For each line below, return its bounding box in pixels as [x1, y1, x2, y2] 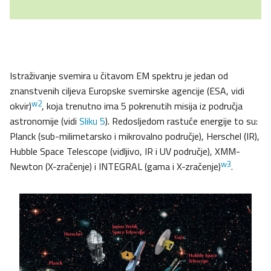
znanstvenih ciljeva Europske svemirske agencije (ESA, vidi [10, 83, 244, 99]
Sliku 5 [79, 114, 105, 129]
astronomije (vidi [10, 114, 79, 129]
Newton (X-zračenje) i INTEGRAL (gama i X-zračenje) [10, 159, 221, 174]
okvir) [10, 99, 31, 114]
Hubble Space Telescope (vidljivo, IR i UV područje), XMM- [10, 144, 240, 159]
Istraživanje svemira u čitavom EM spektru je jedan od [10, 68, 228, 83]
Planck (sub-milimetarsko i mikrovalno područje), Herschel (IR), [10, 129, 260, 144]
